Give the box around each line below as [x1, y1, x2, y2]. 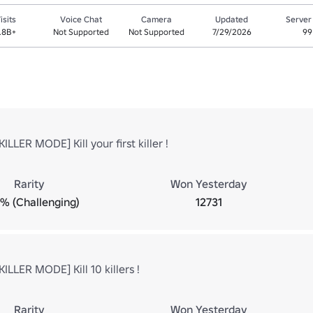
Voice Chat [60, 14, 103, 24]
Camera [141, 14, 173, 24]
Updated [215, 14, 249, 24]
